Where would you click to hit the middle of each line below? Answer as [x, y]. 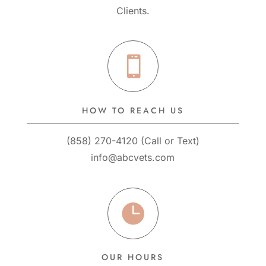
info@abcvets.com [133, 158]
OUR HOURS [133, 257]
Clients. [133, 11]
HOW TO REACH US [133, 111]
